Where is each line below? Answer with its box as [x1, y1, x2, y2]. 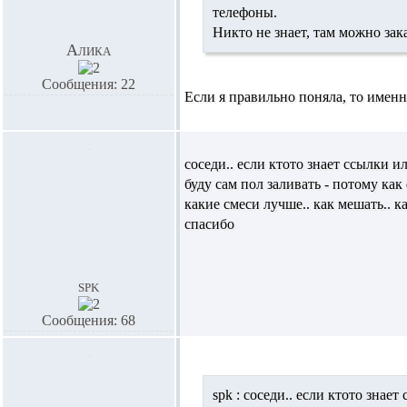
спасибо [184, 216, 234, 232]
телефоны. [213, 5, 277, 20]
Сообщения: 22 [42, 76, 135, 92]
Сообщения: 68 [42, 313, 135, 328]
